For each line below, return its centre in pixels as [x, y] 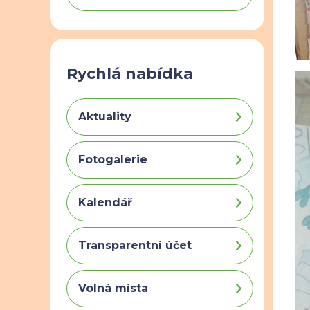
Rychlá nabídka [130, 74]
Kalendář [105, 202]
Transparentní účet [135, 245]
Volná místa [113, 288]
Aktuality [105, 117]
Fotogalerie [113, 159]
